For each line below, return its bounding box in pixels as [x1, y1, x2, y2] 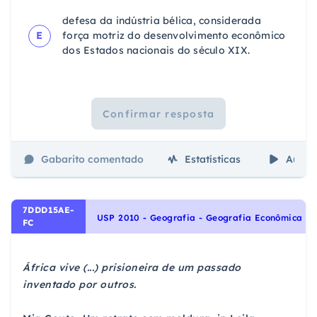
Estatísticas [185, 152, 241, 166]
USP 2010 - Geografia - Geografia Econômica [96, 212, 303, 224]
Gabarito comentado [41, 152, 144, 166]
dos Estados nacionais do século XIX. [62, 44, 250, 57]
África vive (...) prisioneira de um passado [23, 260, 241, 274]
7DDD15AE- [23, 204, 74, 216]
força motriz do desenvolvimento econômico [62, 29, 286, 42]
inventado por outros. [23, 277, 137, 291]
